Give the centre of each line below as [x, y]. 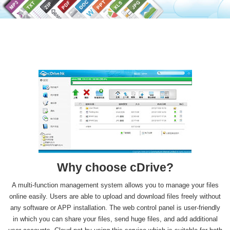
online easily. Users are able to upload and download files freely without [115, 197]
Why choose [93, 168]
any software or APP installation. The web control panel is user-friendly [115, 208]
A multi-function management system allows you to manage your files [115, 185]
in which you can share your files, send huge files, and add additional [115, 219]
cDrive [148, 168]
